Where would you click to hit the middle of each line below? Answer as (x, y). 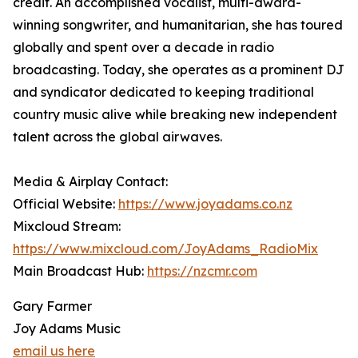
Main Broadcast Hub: (80, 271)
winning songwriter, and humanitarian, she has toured (178, 25)
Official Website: (66, 204)
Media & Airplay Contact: (90, 181)
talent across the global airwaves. (117, 137)
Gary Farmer (52, 306)
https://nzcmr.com (202, 271)
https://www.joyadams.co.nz (205, 204)
